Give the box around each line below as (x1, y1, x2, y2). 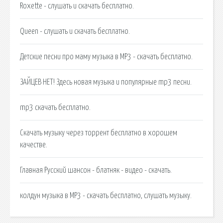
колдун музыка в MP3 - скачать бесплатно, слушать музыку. (20, 191, 192, 200)
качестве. (20, 140, 47, 149)
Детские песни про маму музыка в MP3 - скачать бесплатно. (20, 52, 193, 61)
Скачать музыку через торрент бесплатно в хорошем (20, 128, 177, 137)
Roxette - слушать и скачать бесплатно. (20, 1, 134, 10)
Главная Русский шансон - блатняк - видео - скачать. (20, 166, 172, 174)
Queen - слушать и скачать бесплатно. (20, 27, 130, 35)
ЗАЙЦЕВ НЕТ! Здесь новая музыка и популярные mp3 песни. (20, 78, 192, 86)
